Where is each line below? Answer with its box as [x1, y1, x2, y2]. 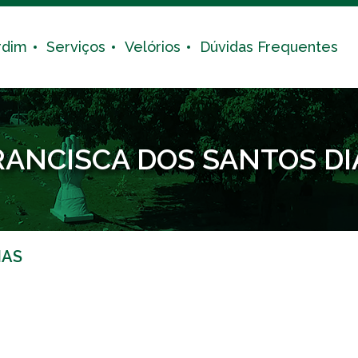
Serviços [46, 38, 105, 55]
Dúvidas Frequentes [199, 38, 338, 55]
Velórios [124, 38, 181, 55]
